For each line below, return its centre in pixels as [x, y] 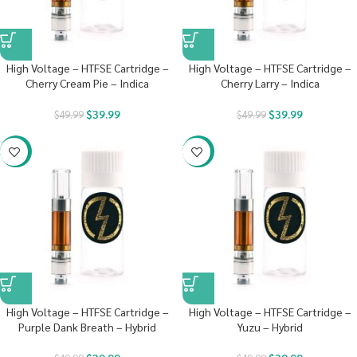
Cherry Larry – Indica [270, 83]
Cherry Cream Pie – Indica [87, 83]
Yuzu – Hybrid [270, 327]
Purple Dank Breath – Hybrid [87, 327]
